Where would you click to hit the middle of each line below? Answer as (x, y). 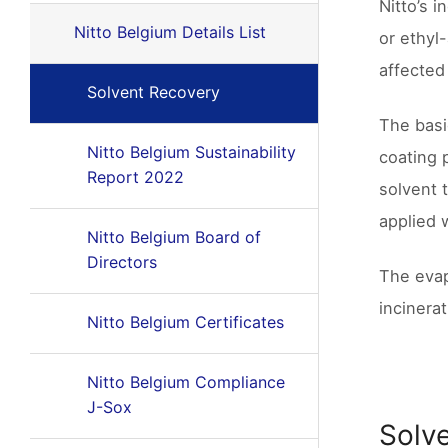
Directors (121, 262)
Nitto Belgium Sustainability (191, 152)
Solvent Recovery (153, 92)
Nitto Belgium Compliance (185, 382)
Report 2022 (135, 177)
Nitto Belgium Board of (173, 237)
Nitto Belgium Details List (169, 32)
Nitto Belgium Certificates (185, 322)
